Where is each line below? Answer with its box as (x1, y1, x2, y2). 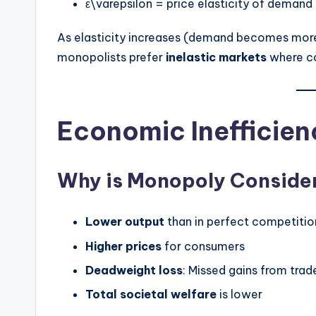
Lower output (85, 214, 164, 229)
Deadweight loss (85, 262, 183, 277)
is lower (217, 287, 262, 302)
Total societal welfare (85, 287, 217, 302)
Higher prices (85, 238, 162, 253)
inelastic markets (166, 50, 267, 65)
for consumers (162, 238, 245, 253)
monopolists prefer (57, 50, 166, 65)
